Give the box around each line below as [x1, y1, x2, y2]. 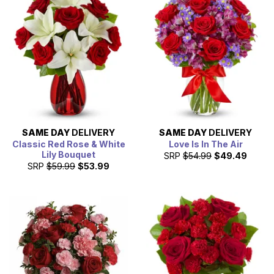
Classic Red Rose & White [12, 139, 125, 150]
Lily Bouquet [42, 149, 95, 160]
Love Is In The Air [168, 139, 243, 150]
